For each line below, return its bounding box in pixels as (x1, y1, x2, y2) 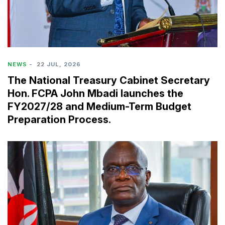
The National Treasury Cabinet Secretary (8, 74, 210, 86)
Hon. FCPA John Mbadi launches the (8, 87, 183, 99)
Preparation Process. (8, 113, 111, 126)
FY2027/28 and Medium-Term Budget (8, 100, 191, 113)
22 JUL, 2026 (35, 60, 81, 68)
